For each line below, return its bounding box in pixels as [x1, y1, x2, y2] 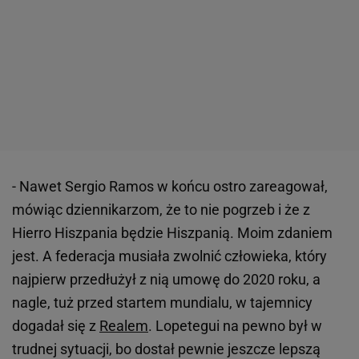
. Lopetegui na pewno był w [148, 317, 322, 335]
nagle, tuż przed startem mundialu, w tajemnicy [12, 294, 313, 312]
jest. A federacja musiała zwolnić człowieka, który [12, 248, 327, 265]
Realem [99, 317, 148, 335]
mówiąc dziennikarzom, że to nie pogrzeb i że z [12, 201, 310, 219]
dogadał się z [12, 317, 99, 335]
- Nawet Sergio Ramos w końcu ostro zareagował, [12, 178, 328, 196]
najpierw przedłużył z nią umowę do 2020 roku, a [12, 271, 321, 288]
